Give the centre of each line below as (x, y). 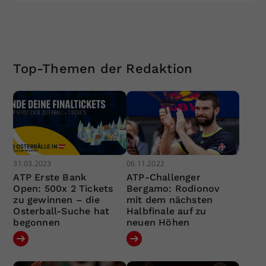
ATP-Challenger (163, 177)
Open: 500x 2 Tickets (63, 188)
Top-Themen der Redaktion (103, 69)
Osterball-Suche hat (61, 211)
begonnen (37, 222)
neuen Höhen (158, 222)
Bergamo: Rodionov (173, 188)
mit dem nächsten (170, 199)
